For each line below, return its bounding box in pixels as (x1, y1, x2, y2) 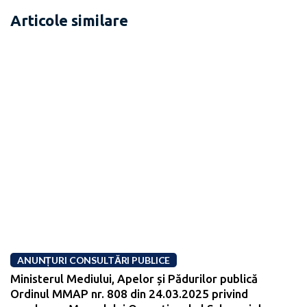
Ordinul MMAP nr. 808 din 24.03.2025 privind (10, 286, 248, 300)
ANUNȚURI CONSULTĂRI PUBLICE (17, 254, 171, 266)
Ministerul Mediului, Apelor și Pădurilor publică (10, 271, 258, 285)
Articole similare (10, 11, 128, 29)
